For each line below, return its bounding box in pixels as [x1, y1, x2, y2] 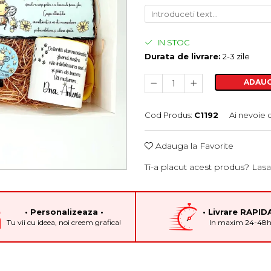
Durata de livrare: [145, 51, 221, 61]
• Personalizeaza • [24, 207, 103, 217]
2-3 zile [221, 51, 250, 61]
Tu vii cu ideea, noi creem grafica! [7, 218, 121, 227]
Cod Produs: [145, 110, 192, 120]
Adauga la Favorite [153, 140, 233, 151]
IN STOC [155, 38, 190, 47]
